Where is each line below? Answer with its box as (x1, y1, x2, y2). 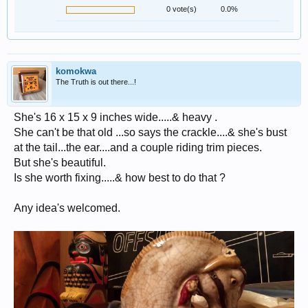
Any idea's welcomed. (14, 202, 120, 214)
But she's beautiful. (14, 157, 106, 168)
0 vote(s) (166, 5, 197, 13)
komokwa (56, 66, 96, 76)
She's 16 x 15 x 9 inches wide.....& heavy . (14, 111, 217, 123)
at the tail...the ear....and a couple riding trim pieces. (14, 142, 262, 153)
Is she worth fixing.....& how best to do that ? (14, 172, 225, 184)
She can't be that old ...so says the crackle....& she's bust (14, 126, 287, 138)
